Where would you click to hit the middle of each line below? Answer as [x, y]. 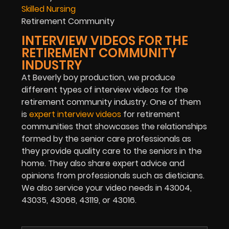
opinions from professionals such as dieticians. [113, 176]
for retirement [151, 114]
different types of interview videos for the [105, 90]
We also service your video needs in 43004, [107, 188]
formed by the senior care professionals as [106, 139]
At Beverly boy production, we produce [98, 78]
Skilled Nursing [49, 9]
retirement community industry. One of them [111, 102]
